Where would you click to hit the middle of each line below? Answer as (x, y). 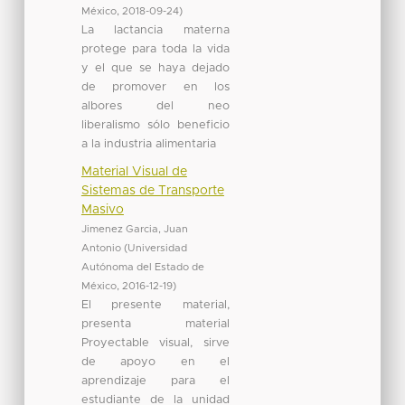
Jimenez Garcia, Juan (134, 229)
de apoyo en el (155, 362)
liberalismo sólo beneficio (155, 125)
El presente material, (155, 305)
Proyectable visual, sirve (155, 343)
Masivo (102, 209)
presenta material (155, 324)
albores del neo (155, 106)
